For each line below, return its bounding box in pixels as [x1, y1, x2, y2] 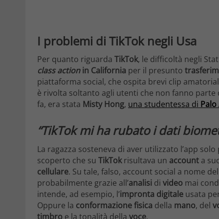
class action [37, 65, 80, 76]
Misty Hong [83, 99, 124, 110]
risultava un [122, 155, 169, 166]
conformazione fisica [76, 200, 153, 211]
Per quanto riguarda [37, 54, 114, 65]
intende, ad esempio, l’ [37, 189, 120, 200]
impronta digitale [120, 189, 183, 200]
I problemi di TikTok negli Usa [37, 32, 197, 49]
